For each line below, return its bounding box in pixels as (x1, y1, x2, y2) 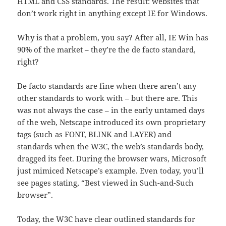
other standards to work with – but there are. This (17, 92, 198, 103)
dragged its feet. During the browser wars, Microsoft (17, 153, 207, 163)
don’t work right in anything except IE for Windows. (17, 8, 208, 18)
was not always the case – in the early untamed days (17, 104, 205, 115)
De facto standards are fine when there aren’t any (17, 80, 197, 91)
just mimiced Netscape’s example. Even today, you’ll (17, 165, 204, 176)
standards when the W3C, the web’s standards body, (17, 141, 204, 151)
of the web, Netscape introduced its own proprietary (17, 117, 206, 127)
